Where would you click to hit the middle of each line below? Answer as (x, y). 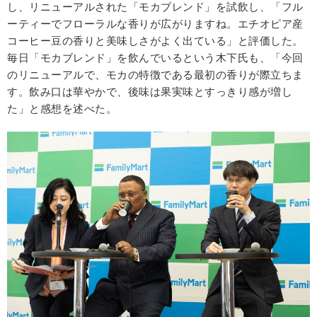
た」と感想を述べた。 (62, 108)
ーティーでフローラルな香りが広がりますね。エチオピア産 (155, 23)
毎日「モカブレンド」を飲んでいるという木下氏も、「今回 (155, 57)
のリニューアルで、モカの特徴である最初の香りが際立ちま (155, 74)
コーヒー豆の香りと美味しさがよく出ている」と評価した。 (155, 40)
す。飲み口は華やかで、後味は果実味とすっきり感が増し (150, 91)
